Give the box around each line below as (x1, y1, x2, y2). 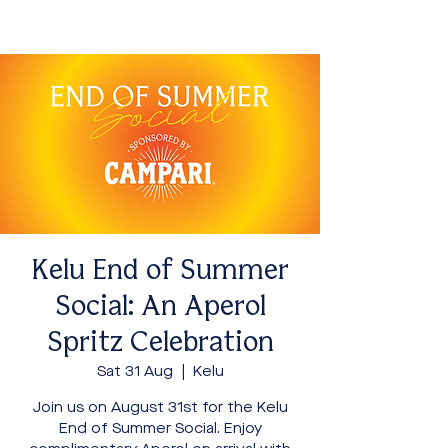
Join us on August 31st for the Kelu (32, 398, 288, 417)
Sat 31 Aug (96, 362, 173, 381)
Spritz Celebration (46, 331, 274, 356)
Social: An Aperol (54, 295, 266, 320)
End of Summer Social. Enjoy (58, 419, 262, 438)
